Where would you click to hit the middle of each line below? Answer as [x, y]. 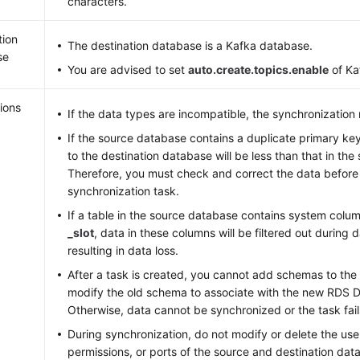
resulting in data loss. [123, 250]
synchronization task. [124, 191]
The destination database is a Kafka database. [190, 45]
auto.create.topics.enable [259, 70]
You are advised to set [128, 70]
